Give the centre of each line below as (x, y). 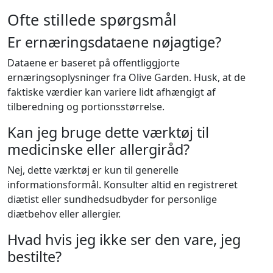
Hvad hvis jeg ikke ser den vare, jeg (124, 240)
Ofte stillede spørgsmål (92, 20)
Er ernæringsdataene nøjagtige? (114, 42)
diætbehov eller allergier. (64, 214)
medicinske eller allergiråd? (98, 150)
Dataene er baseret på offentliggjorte (94, 63)
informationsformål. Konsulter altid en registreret (122, 185)
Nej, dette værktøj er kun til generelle (93, 170)
